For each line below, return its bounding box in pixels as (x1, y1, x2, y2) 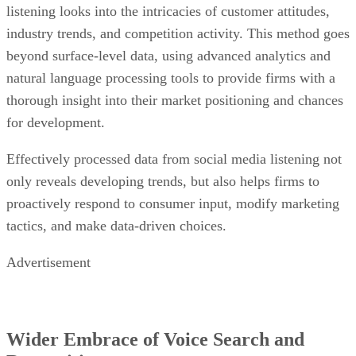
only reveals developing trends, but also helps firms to (6, 124, 319, 141)
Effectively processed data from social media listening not (6, 102, 342, 118)
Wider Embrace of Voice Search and (6, 281, 304, 302)
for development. (6, 65, 109, 82)
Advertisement (6, 205, 91, 222)
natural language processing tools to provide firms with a (6, 21, 335, 37)
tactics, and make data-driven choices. (6, 168, 226, 185)
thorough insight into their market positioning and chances (6, 43, 343, 60)
